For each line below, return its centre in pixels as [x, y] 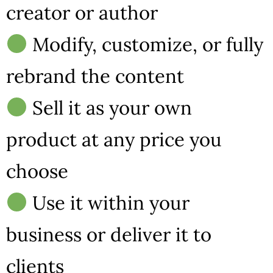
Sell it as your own [110, 107]
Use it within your [109, 202]
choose [37, 171]
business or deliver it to [109, 234]
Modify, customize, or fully [146, 44]
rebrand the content [95, 76]
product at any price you [114, 139]
